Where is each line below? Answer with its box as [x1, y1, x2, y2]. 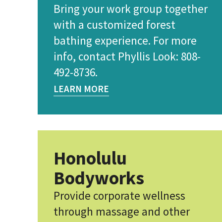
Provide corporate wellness [54, 188, 185, 203]
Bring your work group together [54, 1, 208, 16]
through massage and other [54, 204, 190, 219]
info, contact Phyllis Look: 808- [54, 49, 201, 63]
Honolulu [54, 147, 127, 169]
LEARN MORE [54, 83, 109, 95]
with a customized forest [54, 17, 175, 32]
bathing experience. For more [54, 33, 197, 48]
